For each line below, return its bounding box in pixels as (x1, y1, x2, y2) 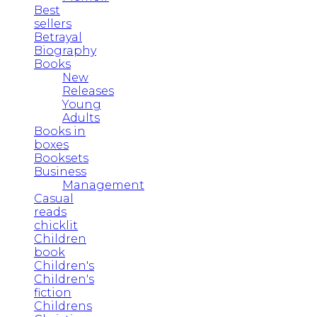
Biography (34, 43, 96, 57)
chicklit (34, 218, 78, 232)
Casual (34, 191, 74, 205)
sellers (34, 16, 71, 30)
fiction (34, 285, 71, 299)
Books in (34, 124, 86, 138)
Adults (62, 110, 100, 125)
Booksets (34, 151, 88, 165)
